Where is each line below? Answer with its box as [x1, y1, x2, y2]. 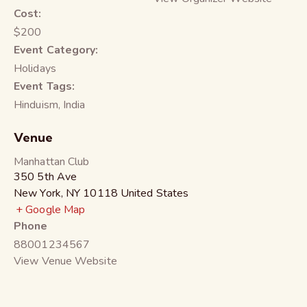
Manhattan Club [14, 153, 90, 169]
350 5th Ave [14, 169, 77, 184]
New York [14, 185, 61, 201]
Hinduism [14, 97, 58, 112]
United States [120, 185, 189, 201]
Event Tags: [14, 78, 75, 94]
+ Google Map [16, 201, 86, 217]
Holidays [14, 60, 56, 76]
